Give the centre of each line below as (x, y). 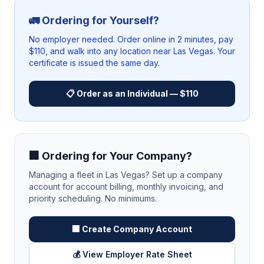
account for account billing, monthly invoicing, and (126, 187)
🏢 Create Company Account (132, 229)
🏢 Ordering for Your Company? (110, 156)
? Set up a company (184, 175)
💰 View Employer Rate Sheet (132, 254)
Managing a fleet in (67, 175)
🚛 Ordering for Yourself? (94, 20)
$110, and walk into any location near (101, 51)
